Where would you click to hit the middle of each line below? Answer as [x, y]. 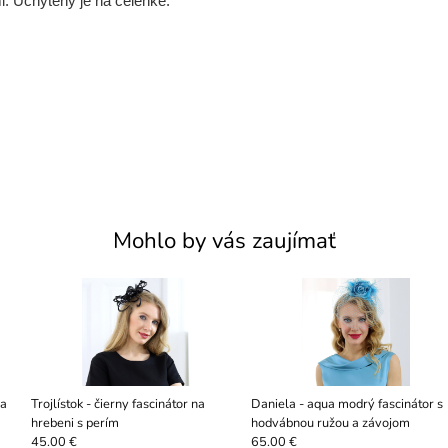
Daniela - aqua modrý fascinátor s [346, 404]
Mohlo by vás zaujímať [224, 241]
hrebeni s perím [74, 423]
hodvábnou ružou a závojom [330, 423]
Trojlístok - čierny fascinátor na [117, 404]
